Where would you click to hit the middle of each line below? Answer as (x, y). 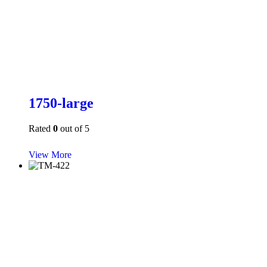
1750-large (61, 103)
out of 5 (74, 128)
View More (50, 154)
